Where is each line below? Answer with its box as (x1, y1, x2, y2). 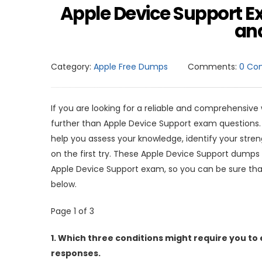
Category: (51, 60, 91, 73)
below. (51, 178, 77, 190)
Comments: (188, 60, 237, 73)
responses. (51, 247, 101, 259)
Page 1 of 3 (51, 205, 94, 217)
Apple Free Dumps (94, 60, 168, 73)
